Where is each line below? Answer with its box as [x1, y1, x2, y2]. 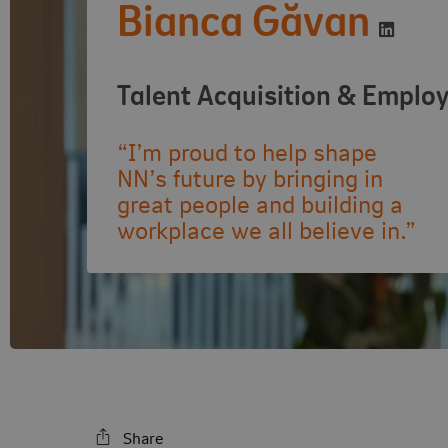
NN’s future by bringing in [117, 160, 383, 194]
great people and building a [117, 186, 403, 220]
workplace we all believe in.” [117, 212, 416, 246]
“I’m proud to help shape [117, 134, 377, 168]
